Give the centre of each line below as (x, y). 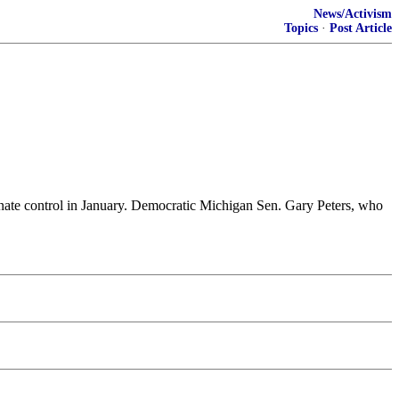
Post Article (361, 28)
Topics (301, 28)
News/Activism (353, 14)
